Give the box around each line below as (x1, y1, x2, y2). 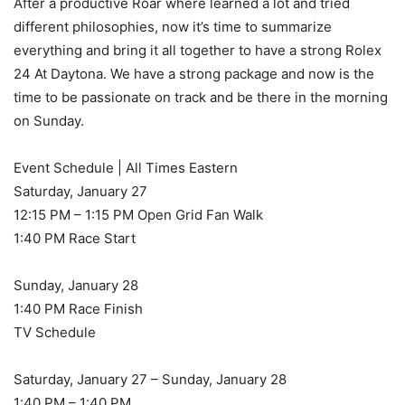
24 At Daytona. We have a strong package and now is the (14, 64, 374, 82)
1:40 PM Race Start (14, 229, 136, 247)
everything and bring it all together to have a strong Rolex (14, 41, 381, 59)
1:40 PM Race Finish (14, 299, 143, 317)
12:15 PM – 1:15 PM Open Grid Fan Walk (14, 205, 263, 223)
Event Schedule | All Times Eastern (14, 158, 238, 176)
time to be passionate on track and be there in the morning (14, 88, 388, 106)
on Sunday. (14, 111, 84, 129)
